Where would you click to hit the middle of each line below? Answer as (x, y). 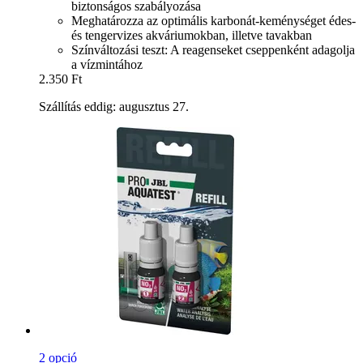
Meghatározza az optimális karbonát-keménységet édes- (214, 20)
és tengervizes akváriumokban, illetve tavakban (192, 35)
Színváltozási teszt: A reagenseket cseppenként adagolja (213, 49)
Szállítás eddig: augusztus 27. (114, 106)
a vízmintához (107, 64)
